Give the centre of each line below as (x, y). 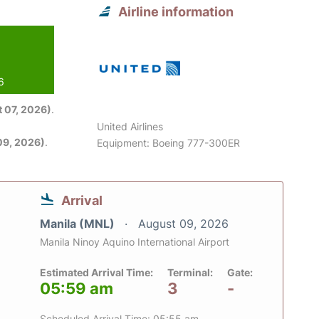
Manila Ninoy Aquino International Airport (135, 242)
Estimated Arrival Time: (96, 273)
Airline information (176, 12)
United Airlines (130, 127)
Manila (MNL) (79, 224)
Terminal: (190, 273)
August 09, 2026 (183, 224)
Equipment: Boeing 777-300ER (169, 143)
